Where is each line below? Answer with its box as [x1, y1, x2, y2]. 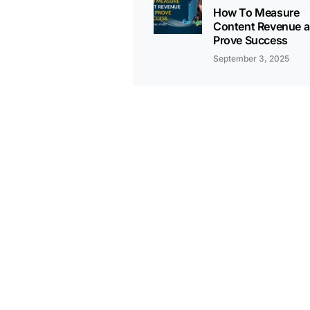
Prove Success [213, 33, 288, 47]
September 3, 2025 [213, 53, 289, 64]
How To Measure [213, 6, 300, 19]
